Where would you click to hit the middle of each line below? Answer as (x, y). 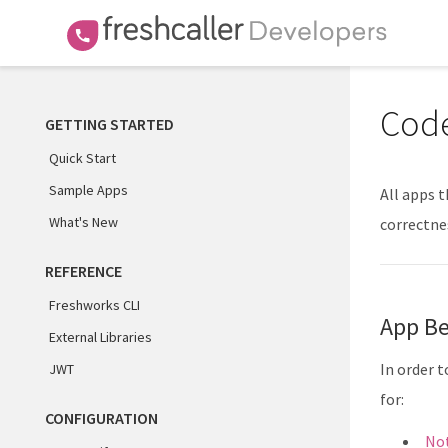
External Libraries (100, 337)
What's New (83, 222)
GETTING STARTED (109, 124)
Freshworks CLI (94, 305)
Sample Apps (88, 190)
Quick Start (82, 158)
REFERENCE (83, 271)
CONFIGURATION (101, 418)
